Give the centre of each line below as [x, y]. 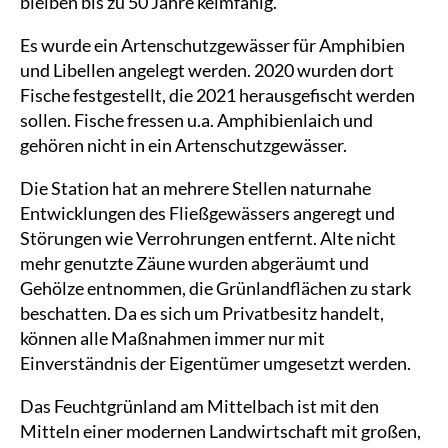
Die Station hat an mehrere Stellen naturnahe [195, 188]
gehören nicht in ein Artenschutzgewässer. [183, 145]
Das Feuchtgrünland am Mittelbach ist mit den [199, 406]
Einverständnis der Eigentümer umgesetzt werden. [215, 363]
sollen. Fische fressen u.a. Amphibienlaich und [196, 120]
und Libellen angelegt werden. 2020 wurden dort [207, 70]
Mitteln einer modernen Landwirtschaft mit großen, [220, 431]
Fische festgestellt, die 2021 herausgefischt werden [217, 95]
